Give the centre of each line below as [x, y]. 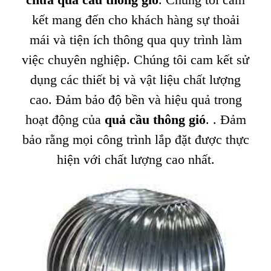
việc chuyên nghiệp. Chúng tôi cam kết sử [135, 60]
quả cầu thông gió [155, 119]
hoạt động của [65, 119]
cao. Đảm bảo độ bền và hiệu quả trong [135, 100]
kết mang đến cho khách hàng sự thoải [135, 20]
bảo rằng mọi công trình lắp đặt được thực [135, 139]
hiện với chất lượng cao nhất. [135, 159]
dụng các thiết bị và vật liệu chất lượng [135, 80]
